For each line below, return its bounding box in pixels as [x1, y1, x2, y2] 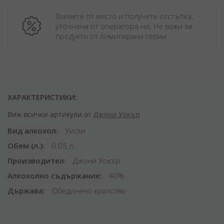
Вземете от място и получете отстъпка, [55, 11, 193, 21]
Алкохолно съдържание [7, 170, 100, 180]
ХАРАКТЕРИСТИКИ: [7, 92, 77, 102]
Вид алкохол [7, 125, 56, 135]
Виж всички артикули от [7, 109, 93, 119]
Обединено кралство [50, 185, 125, 195]
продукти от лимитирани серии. [55, 31, 168, 41]
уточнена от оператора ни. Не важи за [55, 21, 192, 31]
